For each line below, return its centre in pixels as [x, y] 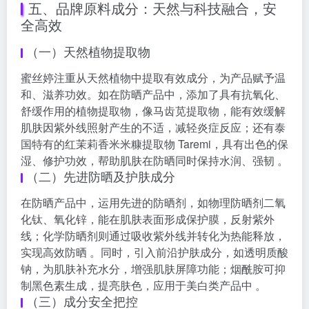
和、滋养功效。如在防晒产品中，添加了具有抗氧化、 [153, 94]
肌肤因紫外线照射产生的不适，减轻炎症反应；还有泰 [153, 128]
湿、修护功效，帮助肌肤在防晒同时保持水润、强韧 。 [154, 161]
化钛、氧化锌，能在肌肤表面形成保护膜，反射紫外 [148, 219]
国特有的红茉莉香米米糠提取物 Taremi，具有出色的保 [154, 144]
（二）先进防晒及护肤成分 [101, 176]
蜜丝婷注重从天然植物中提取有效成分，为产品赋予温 [153, 78]
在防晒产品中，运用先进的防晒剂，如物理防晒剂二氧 [153, 203]
